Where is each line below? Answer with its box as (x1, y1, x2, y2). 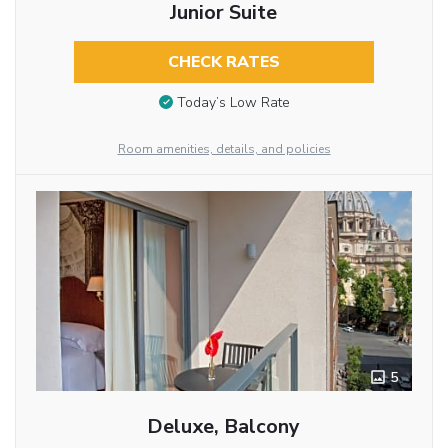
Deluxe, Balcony (147, 413, 301, 441)
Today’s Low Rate (176, 93, 290, 113)
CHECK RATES (167, 50, 280, 73)
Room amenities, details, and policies (117, 141, 331, 158)
